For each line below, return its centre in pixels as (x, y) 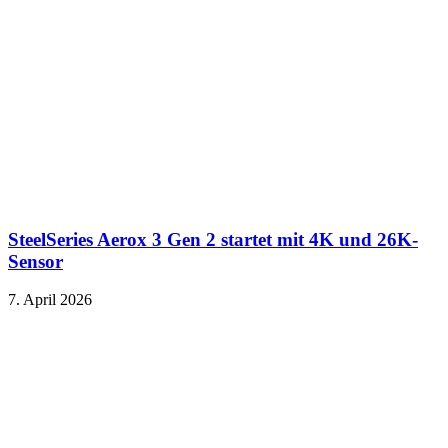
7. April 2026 (50, 300)
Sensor (35, 261)
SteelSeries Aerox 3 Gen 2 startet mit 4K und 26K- (213, 239)
